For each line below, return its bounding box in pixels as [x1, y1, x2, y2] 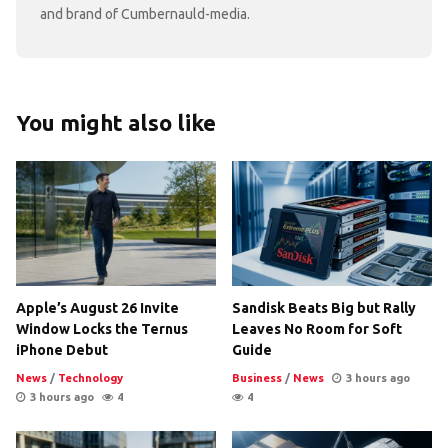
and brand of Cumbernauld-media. [40, 6, 250, 23]
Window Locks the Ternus [16, 321, 188, 338]
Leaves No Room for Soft [232, 321, 402, 338]
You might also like [16, 110, 216, 136]
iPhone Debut [16, 342, 108, 359]
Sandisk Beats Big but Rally [232, 300, 416, 317]
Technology [58, 372, 123, 385]
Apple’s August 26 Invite [16, 300, 179, 317]
